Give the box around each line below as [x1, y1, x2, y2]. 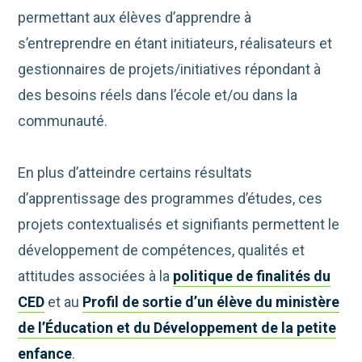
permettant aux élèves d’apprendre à [18, 8, 252, 26]
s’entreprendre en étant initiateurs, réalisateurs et [18, 34, 333, 52]
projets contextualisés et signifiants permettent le [18, 215, 340, 233]
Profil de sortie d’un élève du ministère [82, 293, 340, 310]
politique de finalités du [173, 267, 331, 284]
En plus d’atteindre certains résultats [18, 163, 253, 181]
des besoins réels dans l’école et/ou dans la [18, 86, 298, 103]
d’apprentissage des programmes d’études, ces [18, 189, 323, 207]
